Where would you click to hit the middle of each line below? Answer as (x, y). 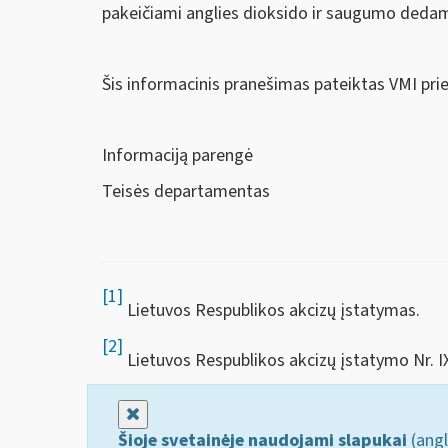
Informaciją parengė (177, 156)
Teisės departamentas (186, 191)
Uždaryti (171, 414)
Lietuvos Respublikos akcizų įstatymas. (271, 311)
